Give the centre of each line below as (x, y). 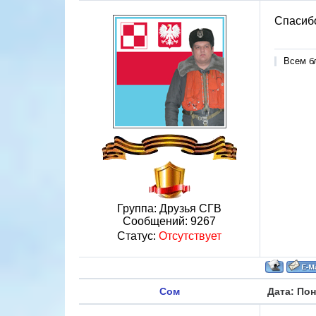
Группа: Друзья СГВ (169, 208)
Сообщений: (157, 221)
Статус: (138, 236)
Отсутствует (190, 236)
